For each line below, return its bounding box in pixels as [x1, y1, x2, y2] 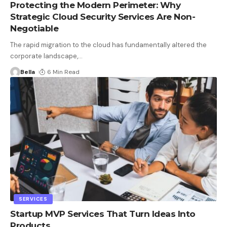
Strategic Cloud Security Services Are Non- [10, 11, 195, 22]
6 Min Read [47, 67, 80, 76]
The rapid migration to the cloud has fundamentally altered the [10, 40, 207, 49]
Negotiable [10, 23, 58, 33]
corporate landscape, [10, 51, 78, 60]
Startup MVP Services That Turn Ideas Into [10, 208, 196, 219]
